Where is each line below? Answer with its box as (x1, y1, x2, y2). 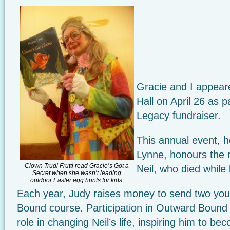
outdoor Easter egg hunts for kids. (30, 177, 124, 184)
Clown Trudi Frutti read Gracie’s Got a (25, 162, 129, 169)
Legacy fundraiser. (137, 110, 221, 121)
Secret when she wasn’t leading (32, 169, 121, 177)
